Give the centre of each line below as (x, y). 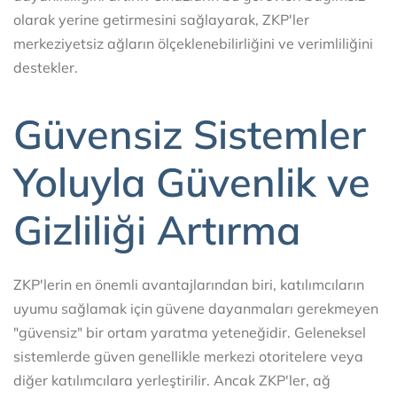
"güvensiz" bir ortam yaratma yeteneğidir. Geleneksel (190, 333)
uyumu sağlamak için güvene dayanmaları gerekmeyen (196, 309)
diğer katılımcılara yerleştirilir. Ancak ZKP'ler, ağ (172, 381)
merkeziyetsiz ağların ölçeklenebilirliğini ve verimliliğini (193, 44)
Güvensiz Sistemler (190, 133)
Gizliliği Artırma (157, 229)
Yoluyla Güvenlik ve (192, 181)
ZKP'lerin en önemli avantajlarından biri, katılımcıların (189, 285)
